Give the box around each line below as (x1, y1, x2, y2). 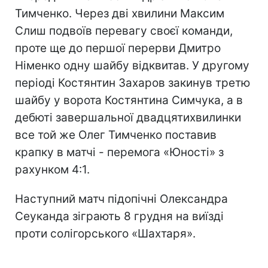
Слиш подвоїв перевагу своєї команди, (15, 23, 233, 38)
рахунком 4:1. (15, 162, 90, 176)
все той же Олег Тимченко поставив (15, 127, 217, 142)
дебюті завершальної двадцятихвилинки (15, 110, 241, 124)
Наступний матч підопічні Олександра (15, 191, 228, 206)
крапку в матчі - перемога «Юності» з (15, 145, 224, 159)
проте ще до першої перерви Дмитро (15, 41, 221, 55)
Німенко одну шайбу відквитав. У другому (15, 58, 249, 72)
